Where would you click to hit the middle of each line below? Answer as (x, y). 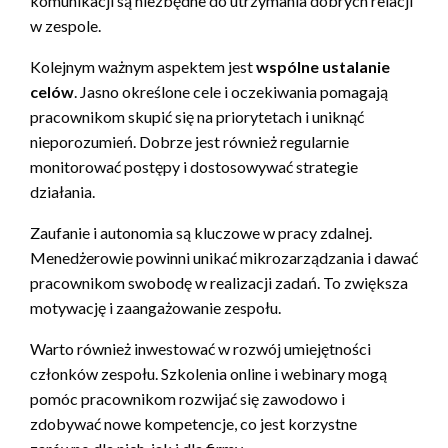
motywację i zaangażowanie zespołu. (155, 308)
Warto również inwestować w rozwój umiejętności (200, 349)
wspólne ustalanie (323, 67)
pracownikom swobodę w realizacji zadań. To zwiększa (219, 283)
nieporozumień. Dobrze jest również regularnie (189, 142)
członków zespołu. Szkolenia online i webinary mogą (208, 374)
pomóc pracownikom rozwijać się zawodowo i (187, 399)
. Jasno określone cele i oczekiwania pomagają (231, 92)
